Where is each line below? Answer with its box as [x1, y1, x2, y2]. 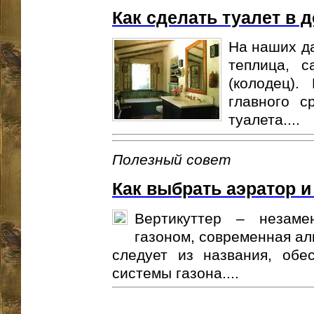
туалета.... [228, 111, 300, 128]
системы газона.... [112, 264, 239, 281]
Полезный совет [112, 151, 231, 168]
